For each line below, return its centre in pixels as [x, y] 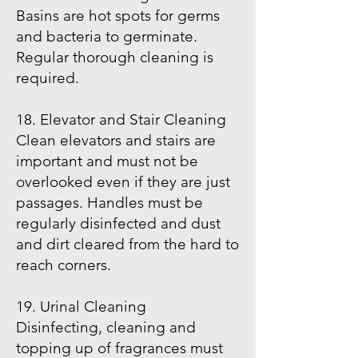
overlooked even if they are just [123, 182]
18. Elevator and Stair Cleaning [121, 119]
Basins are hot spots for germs [118, 16]
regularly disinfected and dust [118, 223]
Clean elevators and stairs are [116, 140]
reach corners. [66, 265]
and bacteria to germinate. [107, 36]
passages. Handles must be [109, 203]
